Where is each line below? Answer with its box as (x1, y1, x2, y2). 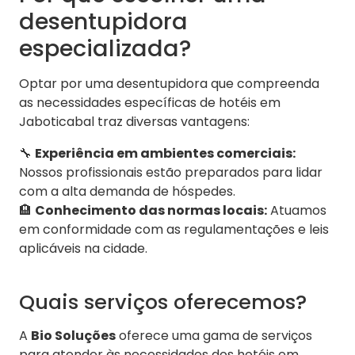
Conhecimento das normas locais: (35, 201, 267, 220)
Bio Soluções (31, 326, 116, 345)
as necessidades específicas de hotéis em (19, 94, 281, 113)
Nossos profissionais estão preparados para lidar (19, 163, 323, 182)
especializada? (19, 32, 191, 65)
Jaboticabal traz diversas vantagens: (19, 113, 250, 132)
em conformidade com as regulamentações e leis (19, 220, 329, 239)
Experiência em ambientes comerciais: (35, 144, 296, 163)
